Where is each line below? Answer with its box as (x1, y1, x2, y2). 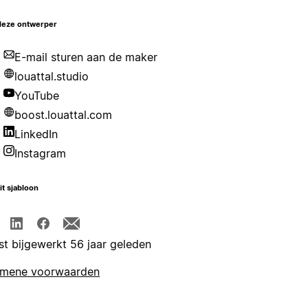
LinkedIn (14, 127, 58, 142)
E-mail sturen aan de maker (14, 50, 158, 65)
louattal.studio (14, 69, 89, 84)
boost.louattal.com (14, 108, 113, 122)
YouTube (14, 89, 60, 103)
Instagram (14, 146, 67, 161)
